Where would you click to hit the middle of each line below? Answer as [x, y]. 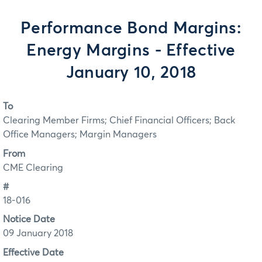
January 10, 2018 [131, 73]
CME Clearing [33, 168]
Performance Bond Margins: [131, 29]
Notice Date [29, 220]
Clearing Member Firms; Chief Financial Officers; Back [119, 121]
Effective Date [33, 252]
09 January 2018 [38, 234]
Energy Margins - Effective [131, 51]
